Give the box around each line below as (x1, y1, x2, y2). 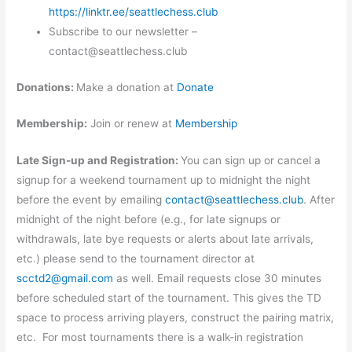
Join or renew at (87, 117, 176, 130)
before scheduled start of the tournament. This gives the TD (16, 291, 322, 305)
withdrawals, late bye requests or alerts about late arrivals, (16, 233, 314, 246)
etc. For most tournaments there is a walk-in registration (16, 331, 304, 344)
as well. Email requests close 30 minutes (113, 272, 322, 285)
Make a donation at (76, 80, 178, 93)
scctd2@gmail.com (16, 272, 114, 285)
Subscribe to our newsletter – (49, 25, 198, 38)
